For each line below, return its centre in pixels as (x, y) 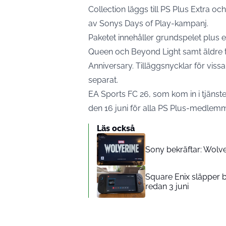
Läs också (116, 129)
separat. (103, 80)
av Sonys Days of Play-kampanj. (148, 24)
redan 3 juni (167, 187)
